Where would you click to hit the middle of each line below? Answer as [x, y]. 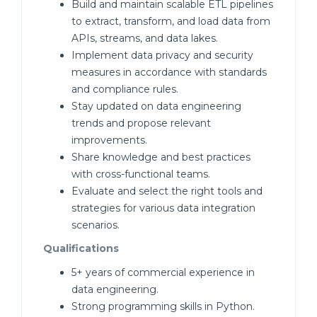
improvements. [109, 140]
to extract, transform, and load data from [171, 21]
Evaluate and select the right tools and [167, 191]
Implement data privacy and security [162, 55]
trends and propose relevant [141, 123]
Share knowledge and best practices [161, 157]
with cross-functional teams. [141, 174]
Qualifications [81, 248]
